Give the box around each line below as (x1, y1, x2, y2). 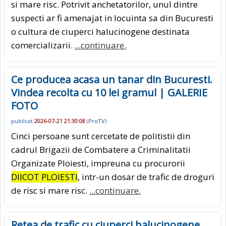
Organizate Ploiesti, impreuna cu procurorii (11, 157, 185, 169)
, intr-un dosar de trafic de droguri (78, 171, 214, 183)
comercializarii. (11, 39, 75, 51)
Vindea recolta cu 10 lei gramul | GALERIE (11, 85, 207, 99)
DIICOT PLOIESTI (11, 171, 78, 183)
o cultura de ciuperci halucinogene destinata (11, 25, 190, 37)
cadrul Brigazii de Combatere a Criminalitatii (11, 144, 191, 156)
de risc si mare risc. (11, 185, 89, 197)
